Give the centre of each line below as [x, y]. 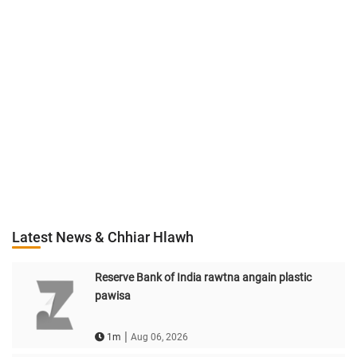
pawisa [112, 295]
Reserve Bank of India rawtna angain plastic [203, 277]
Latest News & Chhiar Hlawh [103, 237]
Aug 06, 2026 [159, 337]
